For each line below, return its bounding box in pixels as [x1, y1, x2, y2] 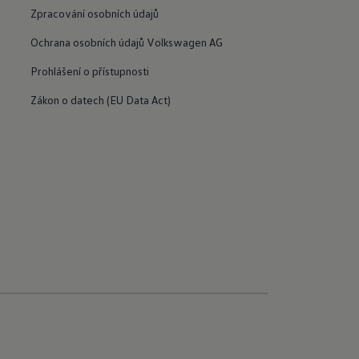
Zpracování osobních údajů [30, 6, 159, 20]
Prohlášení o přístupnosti [30, 63, 149, 78]
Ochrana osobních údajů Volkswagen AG [30, 34, 223, 49]
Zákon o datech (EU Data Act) [30, 92, 171, 107]
